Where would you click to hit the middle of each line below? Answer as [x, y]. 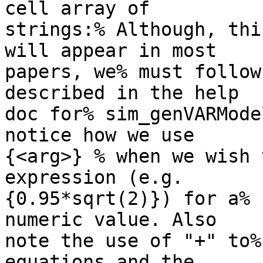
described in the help [122, 93]
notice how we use [100, 135]
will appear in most [111, 51]
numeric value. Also [111, 220]
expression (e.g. [94, 178]
